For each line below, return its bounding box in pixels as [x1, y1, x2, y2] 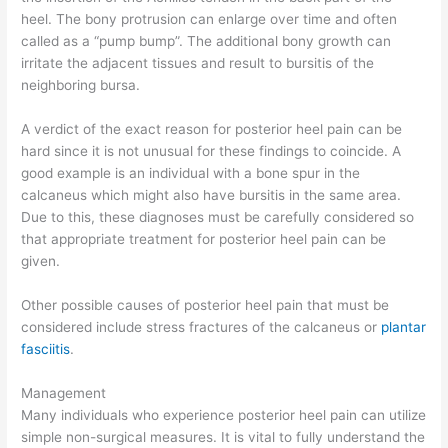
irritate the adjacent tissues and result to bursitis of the [21, 54, 375, 71]
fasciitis [21, 340, 71, 357]
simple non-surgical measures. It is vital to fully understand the [21, 428, 426, 445]
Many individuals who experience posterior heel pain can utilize [21, 406, 427, 423]
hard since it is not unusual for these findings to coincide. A [21, 142, 402, 159]
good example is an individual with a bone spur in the [21, 164, 361, 181]
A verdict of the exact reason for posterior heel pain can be [21, 120, 403, 137]
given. [21, 252, 61, 269]
